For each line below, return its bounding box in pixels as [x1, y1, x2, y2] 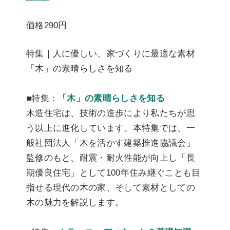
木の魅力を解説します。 [26, 197, 124, 207]
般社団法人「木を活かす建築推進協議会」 [26, 137, 196, 148]
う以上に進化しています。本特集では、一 [26, 122, 196, 133]
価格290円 [26, 20, 67, 30]
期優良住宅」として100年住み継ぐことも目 [26, 167, 201, 178]
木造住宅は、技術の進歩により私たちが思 [26, 107, 196, 118]
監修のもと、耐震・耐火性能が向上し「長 [26, 152, 196, 163]
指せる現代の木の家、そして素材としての [26, 182, 196, 193]
